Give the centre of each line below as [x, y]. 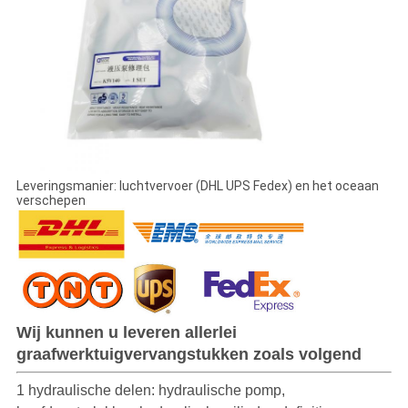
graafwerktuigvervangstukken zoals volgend [189, 355]
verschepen [51, 201]
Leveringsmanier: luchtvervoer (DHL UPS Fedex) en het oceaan [197, 186]
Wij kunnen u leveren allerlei [126, 333]
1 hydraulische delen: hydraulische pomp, [150, 391]
